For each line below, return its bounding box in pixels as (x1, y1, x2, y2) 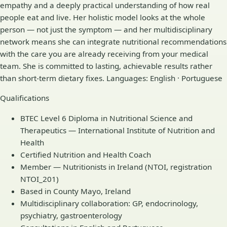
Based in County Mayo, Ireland (20, 185, 131, 196)
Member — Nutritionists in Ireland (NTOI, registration (20, 161, 212, 172)
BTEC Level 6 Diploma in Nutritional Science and (20, 112, 193, 123)
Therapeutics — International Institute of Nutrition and (20, 125, 215, 135)
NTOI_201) (20, 173, 59, 184)
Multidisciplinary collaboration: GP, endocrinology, (20, 198, 198, 208)
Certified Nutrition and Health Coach (20, 149, 151, 160)
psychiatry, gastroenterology (20, 210, 122, 220)
